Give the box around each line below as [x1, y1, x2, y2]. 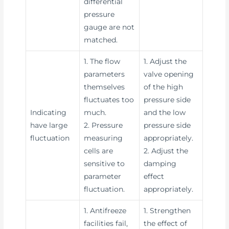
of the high [144, 82, 184, 91]
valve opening [144, 70, 194, 78]
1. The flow [84, 57, 121, 65]
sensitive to [84, 159, 125, 168]
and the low [144, 108, 186, 117]
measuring [84, 133, 123, 142]
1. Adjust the [144, 57, 187, 65]
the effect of [144, 219, 188, 227]
